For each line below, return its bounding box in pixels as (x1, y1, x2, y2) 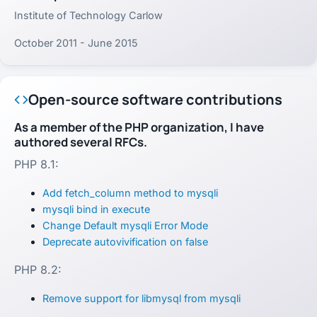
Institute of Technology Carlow (14, 9, 163, 22)
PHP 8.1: (14, 156, 59, 171)
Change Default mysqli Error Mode (42, 219, 208, 231)
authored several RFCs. (14, 134, 147, 151)
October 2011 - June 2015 (14, 37, 138, 50)
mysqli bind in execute (42, 202, 150, 215)
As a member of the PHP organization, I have (14, 119, 264, 136)
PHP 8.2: (14, 262, 62, 277)
